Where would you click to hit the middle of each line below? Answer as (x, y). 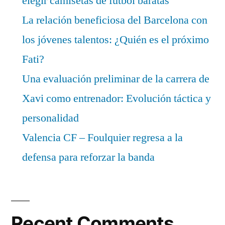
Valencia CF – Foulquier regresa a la (102, 138)
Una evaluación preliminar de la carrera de (116, 79)
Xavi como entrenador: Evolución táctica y (117, 99)
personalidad (50, 118)
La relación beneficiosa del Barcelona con (115, 20)
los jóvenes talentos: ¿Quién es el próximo (116, 40)
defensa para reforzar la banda (88, 157)
